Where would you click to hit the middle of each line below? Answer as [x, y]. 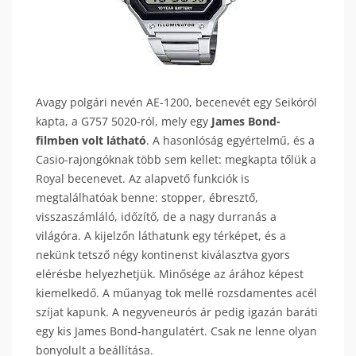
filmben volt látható [91, 140]
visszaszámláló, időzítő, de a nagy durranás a [156, 217]
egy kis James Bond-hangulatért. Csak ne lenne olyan [176, 331]
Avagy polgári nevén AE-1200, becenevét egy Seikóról [176, 102]
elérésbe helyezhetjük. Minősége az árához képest [170, 274]
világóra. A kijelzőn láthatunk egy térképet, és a [161, 236]
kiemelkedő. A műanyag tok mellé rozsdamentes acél [176, 293]
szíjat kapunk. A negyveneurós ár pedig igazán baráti [177, 312]
